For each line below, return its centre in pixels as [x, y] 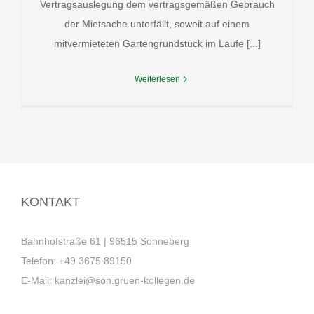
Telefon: [40, 261]
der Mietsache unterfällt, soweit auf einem [157, 24]
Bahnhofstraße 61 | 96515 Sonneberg [105, 241]
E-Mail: [38, 281]
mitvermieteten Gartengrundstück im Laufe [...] [157, 44]
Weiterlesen [157, 80]
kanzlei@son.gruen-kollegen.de [125, 281]
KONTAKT [50, 202]
